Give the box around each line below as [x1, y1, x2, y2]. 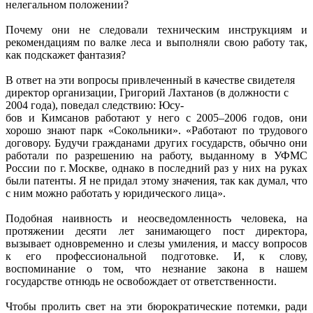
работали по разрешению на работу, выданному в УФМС [6, 149, 307, 161]
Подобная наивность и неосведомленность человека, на [6, 212, 307, 224]
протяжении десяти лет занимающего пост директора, [6, 224, 307, 237]
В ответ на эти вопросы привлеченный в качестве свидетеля [6, 73, 295, 86]
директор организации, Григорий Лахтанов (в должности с [6, 86, 289, 99]
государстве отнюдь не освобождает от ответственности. [6, 275, 277, 287]
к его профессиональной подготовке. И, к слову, [6, 249, 307, 262]
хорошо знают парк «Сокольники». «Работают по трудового [6, 124, 307, 136]
